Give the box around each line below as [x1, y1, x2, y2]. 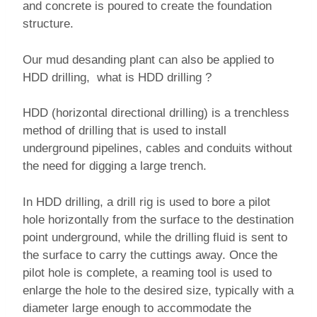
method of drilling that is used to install [23, 124, 226, 138]
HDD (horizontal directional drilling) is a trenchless [23, 106, 289, 120]
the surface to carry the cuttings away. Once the [23, 248, 277, 262]
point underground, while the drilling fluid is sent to [23, 230, 287, 244]
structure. [23, 17, 74, 31]
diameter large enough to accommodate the [23, 301, 251, 315]
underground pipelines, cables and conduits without [23, 142, 292, 156]
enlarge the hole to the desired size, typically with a [23, 283, 294, 297]
